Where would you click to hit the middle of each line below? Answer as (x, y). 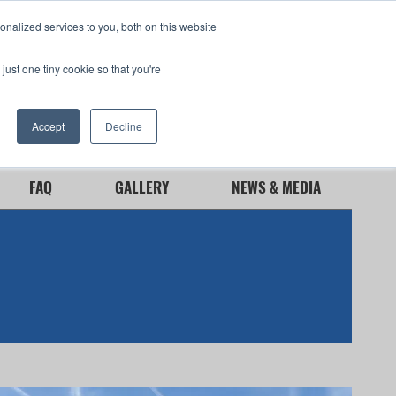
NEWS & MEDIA (276, 187)
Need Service (156, 69)
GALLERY (141, 187)
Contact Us (286, 119)
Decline (124, 126)
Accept (48, 126)
